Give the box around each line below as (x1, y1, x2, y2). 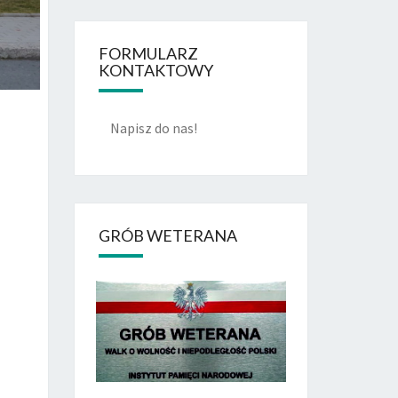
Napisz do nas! (109, 119, 197, 137)
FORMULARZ (98, 44, 198, 63)
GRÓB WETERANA (98, 226, 237, 245)
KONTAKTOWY (98, 60, 213, 80)
